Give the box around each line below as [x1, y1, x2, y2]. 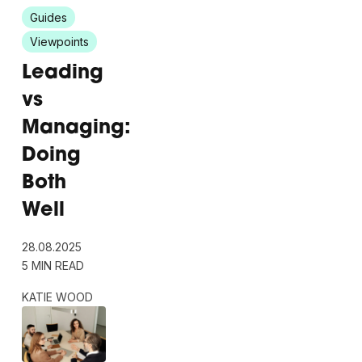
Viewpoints [29, 35, 89, 49]
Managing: [21, 119, 131, 139]
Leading [21, 64, 103, 84]
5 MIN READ [21, 259, 84, 273]
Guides [29, 11, 67, 25]
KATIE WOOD [21, 290, 93, 305]
